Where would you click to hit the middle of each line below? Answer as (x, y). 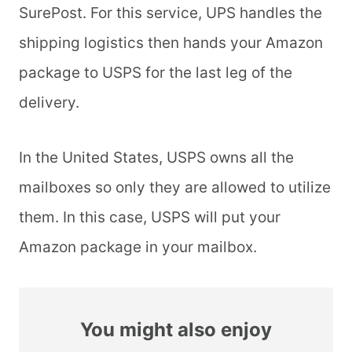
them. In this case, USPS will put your (150, 218)
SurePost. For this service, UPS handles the (170, 13)
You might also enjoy (176, 330)
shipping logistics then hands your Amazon (171, 43)
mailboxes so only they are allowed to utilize (175, 188)
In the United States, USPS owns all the (156, 158)
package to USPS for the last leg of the (156, 73)
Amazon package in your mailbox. (140, 247)
